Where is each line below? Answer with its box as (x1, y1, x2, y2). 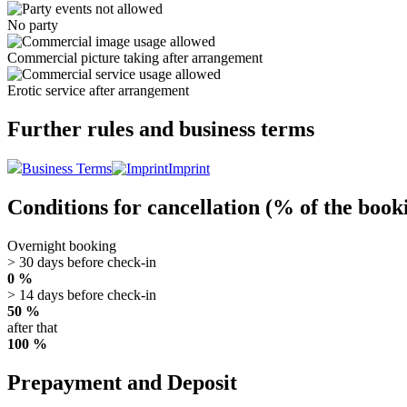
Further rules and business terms (7, 116, 314, 141)
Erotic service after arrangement (7, 82, 189, 98)
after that (7, 320, 57, 336)
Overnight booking (7, 238, 116, 254)
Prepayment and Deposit (7, 371, 237, 395)
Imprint (168, 161, 210, 177)
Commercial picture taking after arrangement (7, 49, 263, 65)
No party (7, 16, 58, 33)
